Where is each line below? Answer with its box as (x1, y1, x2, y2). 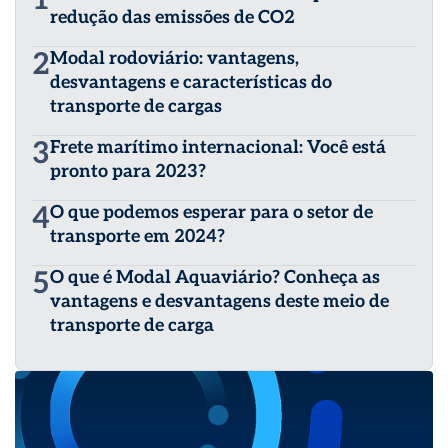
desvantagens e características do (50, 72, 332, 94)
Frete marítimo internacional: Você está (50, 137, 386, 159)
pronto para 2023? (50, 161, 206, 183)
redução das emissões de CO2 (50, 7, 295, 29)
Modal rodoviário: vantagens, (50, 48, 299, 70)
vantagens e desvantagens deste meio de (50, 291, 389, 313)
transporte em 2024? (50, 226, 225, 248)
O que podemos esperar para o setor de (50, 202, 373, 224)
